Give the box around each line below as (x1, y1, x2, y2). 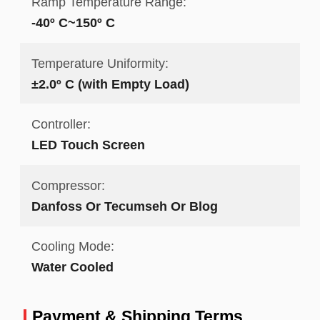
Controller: (31, 116, 91, 132)
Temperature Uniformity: (31, 55, 169, 71)
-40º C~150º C (31, 15, 115, 31)
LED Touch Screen (31, 137, 145, 153)
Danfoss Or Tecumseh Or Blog (31, 198, 218, 214)
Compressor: (31, 177, 105, 193)
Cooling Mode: (31, 239, 114, 254)
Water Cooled (31, 259, 114, 275)
